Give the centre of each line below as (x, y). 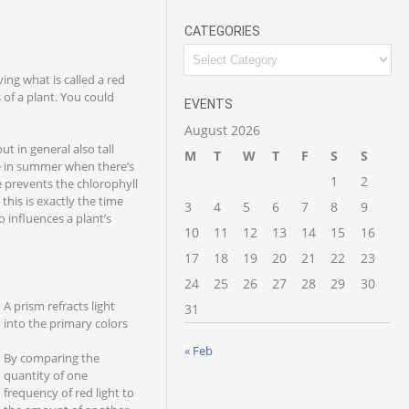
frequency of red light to (68, 393)
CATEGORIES (222, 31)
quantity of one (45, 375)
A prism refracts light (59, 305)
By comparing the (51, 358)
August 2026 (222, 130)
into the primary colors (65, 323)
